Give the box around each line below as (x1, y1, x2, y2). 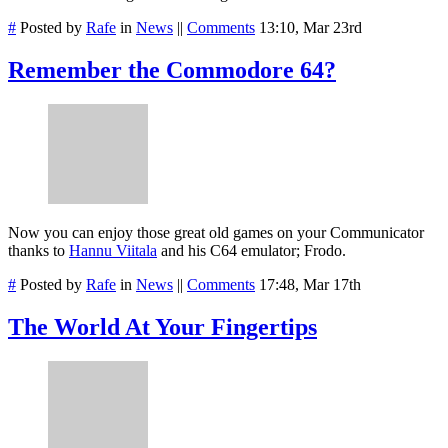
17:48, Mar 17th (259, 276, 361, 294)
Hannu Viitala (69, 242, 157, 260)
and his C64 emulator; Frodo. (157, 242, 346, 260)
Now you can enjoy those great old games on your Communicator (8, 224, 424, 242)
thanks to (8, 242, 69, 260)
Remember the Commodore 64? (8, 57, 336, 84)
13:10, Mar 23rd (259, 19, 362, 37)
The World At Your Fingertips (8, 313, 317, 340)
